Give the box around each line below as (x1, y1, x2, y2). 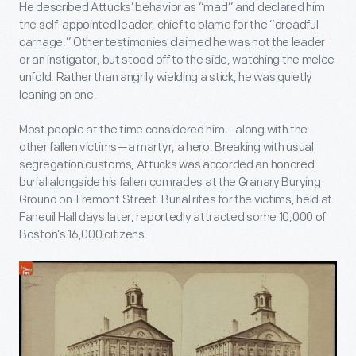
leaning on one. (19, 87, 97, 103)
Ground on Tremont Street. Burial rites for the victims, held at (19, 192, 333, 207)
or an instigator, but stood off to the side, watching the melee (19, 52, 335, 68)
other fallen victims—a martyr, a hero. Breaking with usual (19, 139, 314, 155)
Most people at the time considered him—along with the (19, 122, 308, 137)
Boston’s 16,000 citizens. (19, 226, 148, 242)
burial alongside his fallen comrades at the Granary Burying (19, 174, 321, 190)
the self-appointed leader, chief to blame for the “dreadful (19, 17, 319, 33)
